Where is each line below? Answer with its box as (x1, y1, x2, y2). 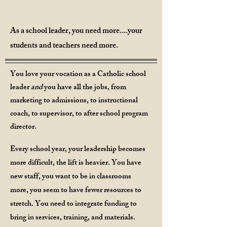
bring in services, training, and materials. (10, 211, 135, 225)
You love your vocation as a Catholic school (10, 68, 146, 82)
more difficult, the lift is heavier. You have (10, 157, 141, 170)
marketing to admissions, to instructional (10, 94, 138, 108)
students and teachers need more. (10, 39, 118, 54)
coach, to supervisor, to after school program (10, 107, 148, 121)
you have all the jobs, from (44, 81, 126, 95)
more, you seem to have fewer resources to (10, 184, 141, 198)
